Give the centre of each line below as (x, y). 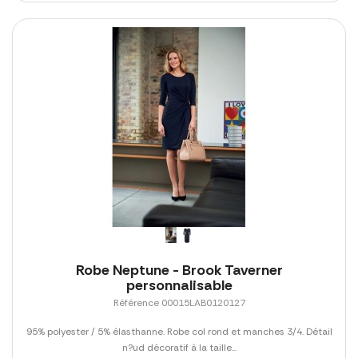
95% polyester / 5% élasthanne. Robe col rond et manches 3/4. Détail (179, 331)
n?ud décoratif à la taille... (179, 347)
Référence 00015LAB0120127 (179, 302)
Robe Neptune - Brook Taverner (179, 270)
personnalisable (179, 285)
